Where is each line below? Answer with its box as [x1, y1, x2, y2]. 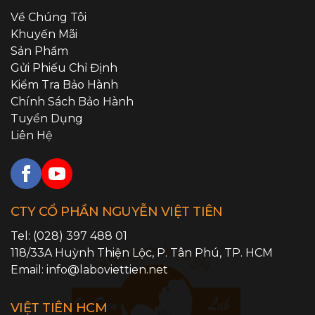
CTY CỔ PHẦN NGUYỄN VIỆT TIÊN [11, 203, 223, 219]
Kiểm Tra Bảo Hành [11, 77, 118, 91]
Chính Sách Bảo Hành [11, 94, 134, 108]
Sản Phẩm [11, 44, 68, 58]
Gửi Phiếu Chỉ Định [11, 60, 117, 75]
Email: [11, 262, 46, 276]
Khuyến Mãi [11, 27, 77, 41]
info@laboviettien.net [46, 262, 168, 276]
